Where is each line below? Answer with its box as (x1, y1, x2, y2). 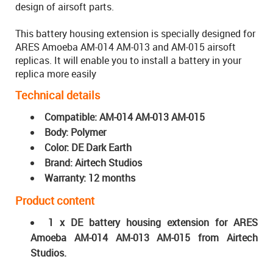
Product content (15, 193, 94, 208)
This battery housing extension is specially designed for (15, 26, 255, 40)
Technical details (15, 87, 100, 102)
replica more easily (15, 66, 96, 80)
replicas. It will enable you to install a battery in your (15, 53, 241, 67)
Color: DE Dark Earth (44, 140, 132, 154)
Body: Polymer (44, 125, 106, 139)
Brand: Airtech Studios (44, 155, 142, 169)
